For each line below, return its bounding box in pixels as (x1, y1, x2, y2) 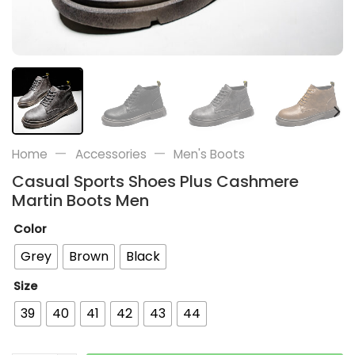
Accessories (74, 145, 147, 162)
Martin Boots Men (12, 189, 149, 212)
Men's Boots (174, 145, 246, 162)
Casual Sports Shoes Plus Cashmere (12, 170, 299, 193)
